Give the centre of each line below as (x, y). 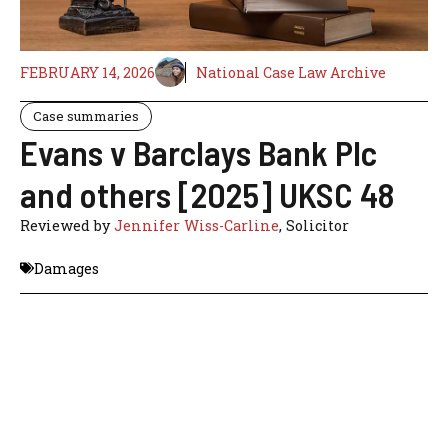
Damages (66, 268)
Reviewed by (67, 226)
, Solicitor (314, 226)
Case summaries (86, 116)
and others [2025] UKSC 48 (207, 194)
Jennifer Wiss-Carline (196, 226)
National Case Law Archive (291, 72)
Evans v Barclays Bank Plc (198, 152)
